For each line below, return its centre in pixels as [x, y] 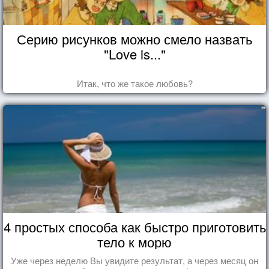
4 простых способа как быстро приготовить [134, 226]
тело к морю [134, 241]
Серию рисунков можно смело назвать [134, 38]
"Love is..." [134, 53]
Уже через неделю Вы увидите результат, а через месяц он [134, 260]
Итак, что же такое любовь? [134, 83]
